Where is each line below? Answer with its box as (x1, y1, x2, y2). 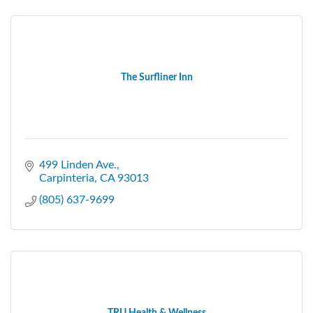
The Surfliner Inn (120, 72, 193, 82)
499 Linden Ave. (39, 159, 117, 170)
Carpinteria (39, 172, 94, 184)
